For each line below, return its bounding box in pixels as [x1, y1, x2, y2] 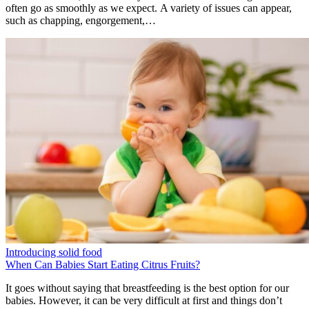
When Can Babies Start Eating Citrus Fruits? [6, 259, 200, 270]
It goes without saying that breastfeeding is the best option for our [6, 282, 289, 294]
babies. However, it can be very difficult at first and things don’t [6, 295, 282, 306]
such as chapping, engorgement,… [6, 14, 156, 26]
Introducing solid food [6, 246, 102, 258]
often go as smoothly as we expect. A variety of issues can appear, [6, 1, 292, 14]
